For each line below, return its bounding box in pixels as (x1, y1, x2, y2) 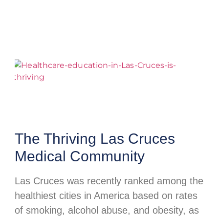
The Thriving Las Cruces (15, 131, 175, 147)
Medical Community (15, 148, 145, 165)
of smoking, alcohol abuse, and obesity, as (15, 205, 199, 216)
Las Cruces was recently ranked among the (15, 175, 203, 187)
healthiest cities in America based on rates (15, 190, 197, 201)
